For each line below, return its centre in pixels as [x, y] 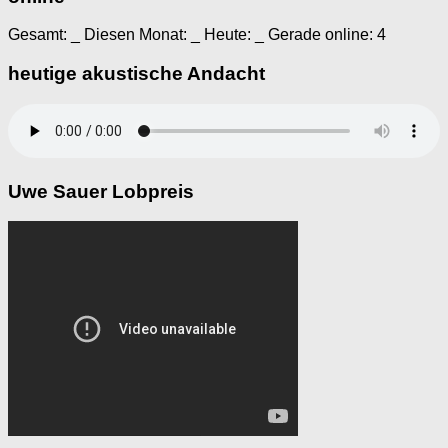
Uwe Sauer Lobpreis [101, 191]
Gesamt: [39, 35]
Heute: [227, 35]
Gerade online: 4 [325, 35]
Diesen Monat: [135, 35]
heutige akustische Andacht [136, 74]
